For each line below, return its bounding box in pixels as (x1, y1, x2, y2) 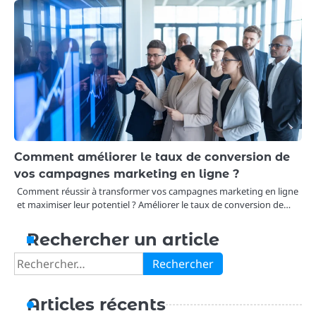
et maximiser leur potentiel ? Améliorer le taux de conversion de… (17, 197, 291, 211)
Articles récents (27, 293, 166, 315)
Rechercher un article (27, 229, 219, 250)
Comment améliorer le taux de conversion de (14, 149, 290, 164)
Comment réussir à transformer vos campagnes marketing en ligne (17, 184, 298, 197)
